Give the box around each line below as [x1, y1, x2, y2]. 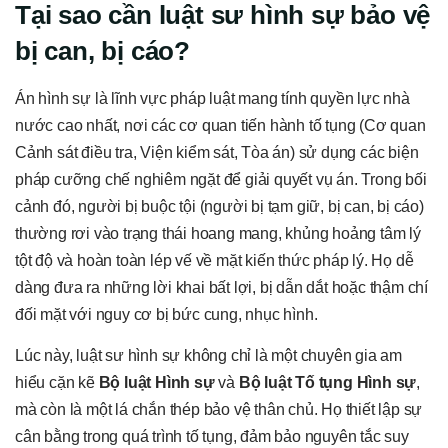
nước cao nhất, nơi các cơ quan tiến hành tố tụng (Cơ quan [15, 117, 426, 135]
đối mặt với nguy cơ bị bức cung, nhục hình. [15, 306, 318, 324]
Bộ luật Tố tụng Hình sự [238, 374, 417, 392]
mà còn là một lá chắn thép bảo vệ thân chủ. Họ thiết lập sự [15, 401, 423, 419]
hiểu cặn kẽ [15, 374, 99, 392]
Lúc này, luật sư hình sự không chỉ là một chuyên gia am [15, 347, 402, 365]
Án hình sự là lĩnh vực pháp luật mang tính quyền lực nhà [15, 90, 410, 108]
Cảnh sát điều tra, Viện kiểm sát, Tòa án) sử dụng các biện [15, 144, 419, 162]
